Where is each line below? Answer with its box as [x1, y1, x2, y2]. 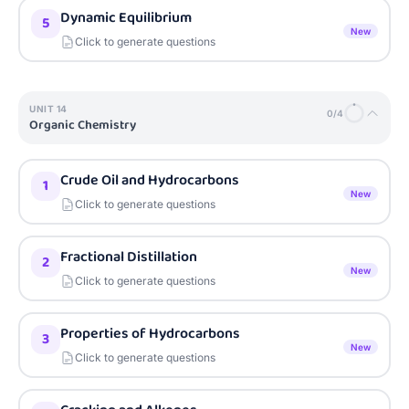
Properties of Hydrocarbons [60, 322, 240, 345]
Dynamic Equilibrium [60, 6, 192, 29]
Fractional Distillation [60, 246, 197, 268]
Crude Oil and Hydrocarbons [60, 169, 239, 192]
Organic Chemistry [29, 115, 136, 135]
